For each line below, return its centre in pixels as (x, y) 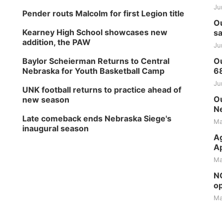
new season (46, 100)
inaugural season (56, 128)
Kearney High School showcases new (95, 32)
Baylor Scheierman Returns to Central (96, 61)
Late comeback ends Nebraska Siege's (97, 118)
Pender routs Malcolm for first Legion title (104, 13)
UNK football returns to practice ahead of (102, 90)
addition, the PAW (57, 42)
